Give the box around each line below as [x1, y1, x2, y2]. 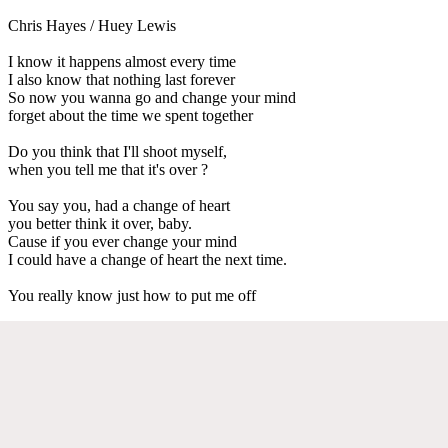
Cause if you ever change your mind [8, 232, 237, 250]
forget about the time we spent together [8, 106, 253, 124]
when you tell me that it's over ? [8, 160, 208, 178]
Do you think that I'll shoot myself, [8, 142, 227, 160]
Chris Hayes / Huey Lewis [8, 16, 176, 34]
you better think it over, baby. [8, 214, 192, 232]
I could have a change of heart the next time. [8, 250, 287, 268]
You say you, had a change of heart [8, 196, 230, 214]
